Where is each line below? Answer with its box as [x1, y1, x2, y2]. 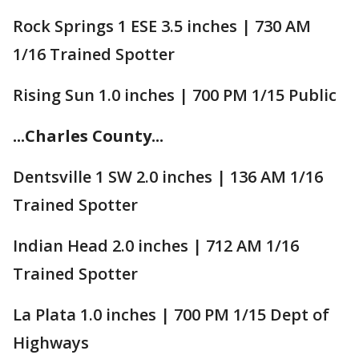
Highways [13, 331, 89, 353]
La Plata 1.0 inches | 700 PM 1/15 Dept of [13, 303, 329, 325]
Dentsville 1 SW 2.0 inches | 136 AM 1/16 [13, 165, 323, 188]
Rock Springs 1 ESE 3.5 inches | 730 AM [13, 14, 311, 37]
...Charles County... [13, 124, 163, 147]
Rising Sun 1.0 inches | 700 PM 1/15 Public [13, 83, 337, 106]
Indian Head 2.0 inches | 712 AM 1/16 [13, 234, 299, 256]
